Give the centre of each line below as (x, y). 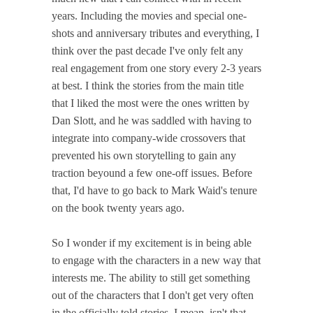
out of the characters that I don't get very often (153, 295)
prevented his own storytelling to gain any (144, 155)
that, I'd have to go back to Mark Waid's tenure (154, 190)
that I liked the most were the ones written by (151, 103)
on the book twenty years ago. (118, 208)
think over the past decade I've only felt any (147, 50)
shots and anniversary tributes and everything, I (155, 33)
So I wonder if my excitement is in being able (152, 242)
